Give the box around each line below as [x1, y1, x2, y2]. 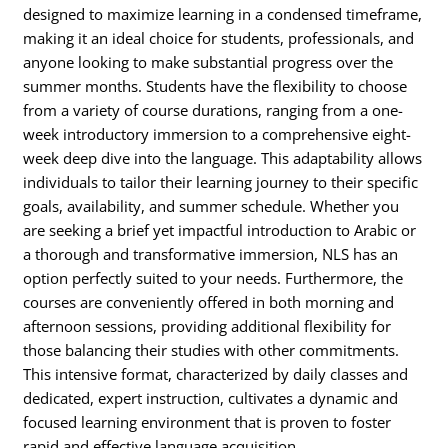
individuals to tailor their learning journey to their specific [23, 172, 419, 193]
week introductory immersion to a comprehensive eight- [23, 124, 412, 145]
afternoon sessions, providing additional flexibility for [23, 316, 392, 337]
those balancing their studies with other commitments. [23, 340, 400, 361]
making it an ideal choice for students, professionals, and [23, 28, 415, 49]
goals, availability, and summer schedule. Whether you [23, 196, 400, 217]
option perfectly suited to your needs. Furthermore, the [23, 268, 404, 289]
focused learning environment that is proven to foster [23, 412, 392, 433]
